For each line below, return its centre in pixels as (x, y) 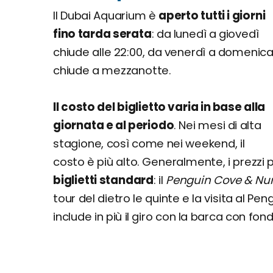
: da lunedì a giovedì (205, 34)
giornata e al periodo (114, 125)
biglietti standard (103, 180)
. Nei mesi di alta (218, 125)
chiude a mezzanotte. (112, 70)
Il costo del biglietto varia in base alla (159, 107)
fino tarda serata (102, 34)
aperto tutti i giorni (212, 16)
